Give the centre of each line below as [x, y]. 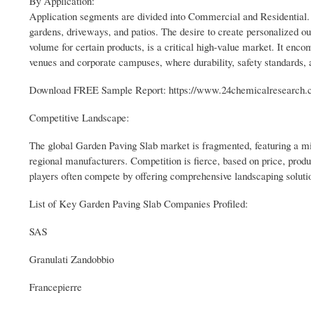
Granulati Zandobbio [72, 259]
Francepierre [56, 286]
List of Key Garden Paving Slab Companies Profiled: [138, 203]
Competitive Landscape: [81, 117]
